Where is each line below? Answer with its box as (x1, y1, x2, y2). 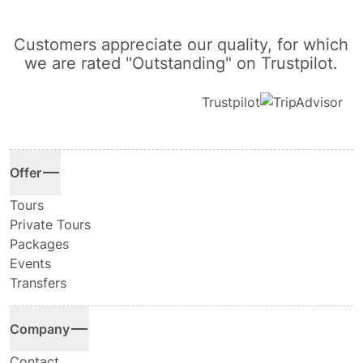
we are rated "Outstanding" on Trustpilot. (24, 53, 339, 74)
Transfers (10, 275, 66, 292)
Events (10, 255, 51, 272)
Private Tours (10, 216, 91, 233)
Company (10, 321, 70, 338)
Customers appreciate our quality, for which (14, 35, 349, 55)
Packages (10, 236, 69, 253)
